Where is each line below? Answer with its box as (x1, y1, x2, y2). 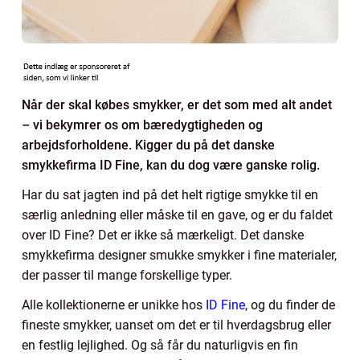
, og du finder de (245, 297, 335, 313)
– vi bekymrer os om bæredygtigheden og (22, 117, 263, 133)
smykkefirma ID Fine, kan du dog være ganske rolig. (22, 157, 320, 173)
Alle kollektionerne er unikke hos (22, 297, 206, 313)
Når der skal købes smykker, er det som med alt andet (22, 96, 332, 112)
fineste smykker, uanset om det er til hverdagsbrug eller (22, 317, 331, 333)
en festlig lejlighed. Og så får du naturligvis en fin (22, 337, 298, 353)
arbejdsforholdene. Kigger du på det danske (22, 137, 275, 153)
